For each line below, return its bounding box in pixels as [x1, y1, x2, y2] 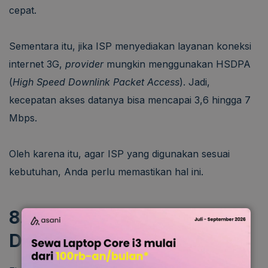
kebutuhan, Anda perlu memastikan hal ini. [9, 165, 203, 178]
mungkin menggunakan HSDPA [106, 57, 251, 70]
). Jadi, [179, 75, 210, 88]
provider [65, 57, 106, 70]
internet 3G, [9, 57, 65, 70]
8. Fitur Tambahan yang [9, 206, 214, 228]
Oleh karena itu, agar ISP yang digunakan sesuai [9, 147, 230, 160]
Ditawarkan [9, 229, 109, 251]
